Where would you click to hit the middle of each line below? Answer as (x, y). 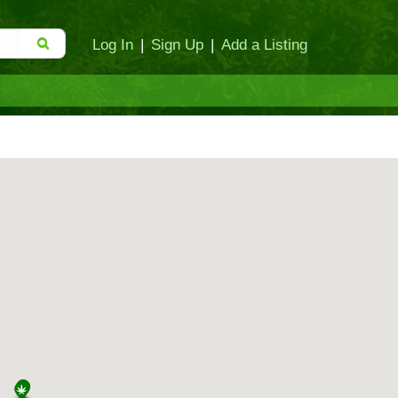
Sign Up (177, 44)
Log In (113, 44)
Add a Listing (264, 44)
